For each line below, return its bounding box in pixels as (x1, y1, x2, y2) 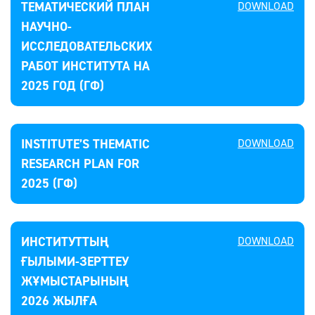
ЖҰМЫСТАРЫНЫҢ (21, 273, 129, 290)
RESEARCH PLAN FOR (21, 155, 139, 172)
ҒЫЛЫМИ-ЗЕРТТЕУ (21, 253, 129, 270)
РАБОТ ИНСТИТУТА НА (21, 58, 150, 75)
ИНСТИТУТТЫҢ (21, 233, 109, 250)
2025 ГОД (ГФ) (21, 77, 104, 94)
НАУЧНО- (21, 18, 72, 35)
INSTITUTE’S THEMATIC (21, 136, 150, 153)
